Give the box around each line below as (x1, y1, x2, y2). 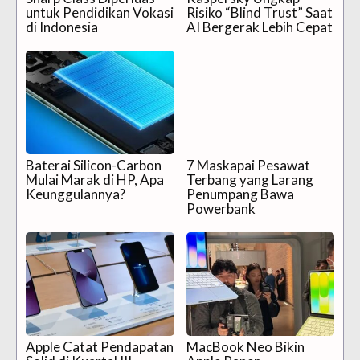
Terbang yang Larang (186, 171, 313, 189)
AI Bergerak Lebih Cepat (186, 18, 333, 36)
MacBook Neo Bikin (186, 338, 305, 356)
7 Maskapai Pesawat (186, 157, 310, 174)
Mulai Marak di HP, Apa (26, 171, 164, 189)
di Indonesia (26, 18, 98, 36)
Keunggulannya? (26, 186, 125, 203)
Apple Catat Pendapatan (26, 338, 174, 356)
